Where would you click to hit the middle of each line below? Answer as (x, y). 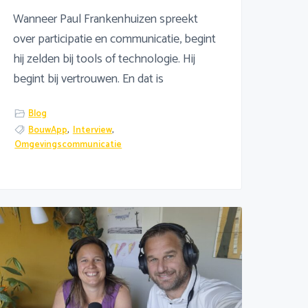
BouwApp (48, 130)
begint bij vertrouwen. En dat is (88, 79)
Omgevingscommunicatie (68, 144)
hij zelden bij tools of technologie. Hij (104, 59)
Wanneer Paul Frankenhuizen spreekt (105, 20)
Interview (92, 130)
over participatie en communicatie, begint (114, 40)
